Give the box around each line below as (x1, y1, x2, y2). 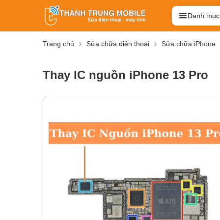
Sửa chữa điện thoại (86, 40, 149, 48)
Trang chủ (43, 40, 74, 48)
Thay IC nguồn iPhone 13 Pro (43, 68, 208, 82)
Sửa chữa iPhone (162, 40, 216, 48)
